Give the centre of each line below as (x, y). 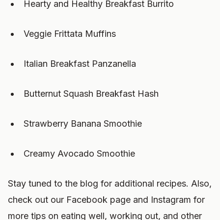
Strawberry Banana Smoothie (83, 124)
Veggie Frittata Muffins (70, 34)
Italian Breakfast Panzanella (80, 64)
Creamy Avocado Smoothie (79, 153)
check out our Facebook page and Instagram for (106, 200)
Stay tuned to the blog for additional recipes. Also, (110, 183)
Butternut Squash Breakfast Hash (91, 94)
